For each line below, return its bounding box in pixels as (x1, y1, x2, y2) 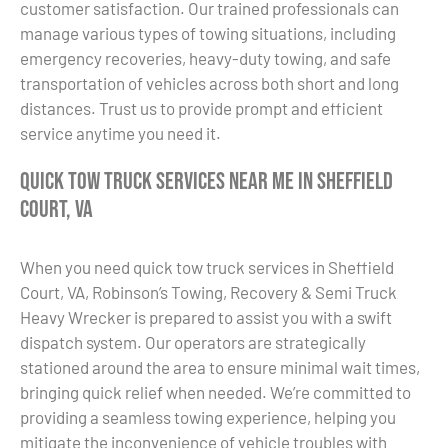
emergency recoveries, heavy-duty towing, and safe (20, 47, 391, 68)
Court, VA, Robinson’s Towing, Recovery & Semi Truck (20, 281, 397, 302)
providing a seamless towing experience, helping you (20, 406, 396, 427)
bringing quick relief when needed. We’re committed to (20, 381, 411, 402)
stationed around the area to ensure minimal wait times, (20, 356, 420, 377)
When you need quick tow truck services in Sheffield (20, 256, 394, 277)
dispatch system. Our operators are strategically (20, 331, 366, 352)
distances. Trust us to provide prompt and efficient (20, 97, 383, 118)
